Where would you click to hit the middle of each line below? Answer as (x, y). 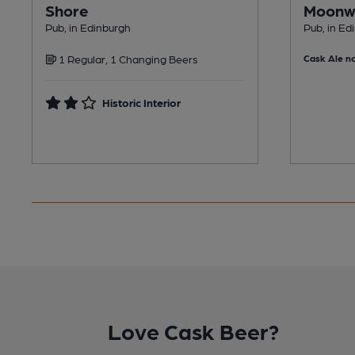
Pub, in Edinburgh (88, 27)
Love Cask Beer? (193, 330)
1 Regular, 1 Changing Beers (127, 58)
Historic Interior (142, 102)
